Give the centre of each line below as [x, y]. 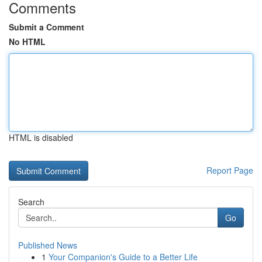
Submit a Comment [46, 27]
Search [31, 202]
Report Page [230, 170]
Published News [48, 245]
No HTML [27, 42]
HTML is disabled [41, 137]
